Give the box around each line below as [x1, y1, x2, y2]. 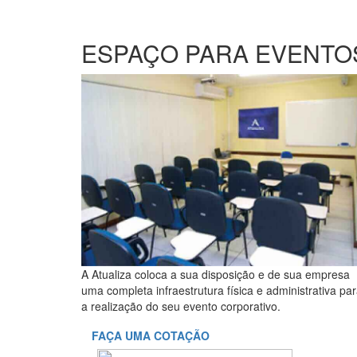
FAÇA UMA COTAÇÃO [92, 327, 210, 343]
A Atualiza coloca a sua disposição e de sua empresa [81, 265, 350, 282]
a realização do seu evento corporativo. [81, 297, 280, 314]
